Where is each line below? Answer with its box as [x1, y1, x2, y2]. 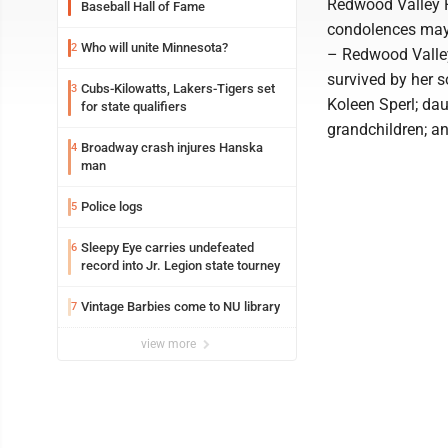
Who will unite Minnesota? [81, 40, 228, 55]
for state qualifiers [81, 99, 187, 114]
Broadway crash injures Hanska [81, 140, 263, 155]
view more [141, 337, 199, 351]
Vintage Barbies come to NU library [81, 299, 280, 314]
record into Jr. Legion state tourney [81, 258, 280, 273]
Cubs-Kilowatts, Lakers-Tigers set [81, 81, 275, 96]
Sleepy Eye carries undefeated [81, 240, 254, 255]
